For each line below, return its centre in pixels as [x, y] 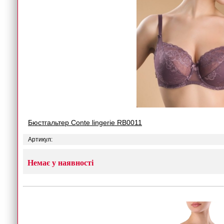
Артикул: [40, 139]
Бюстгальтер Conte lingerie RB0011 [85, 122]
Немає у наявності [60, 163]
